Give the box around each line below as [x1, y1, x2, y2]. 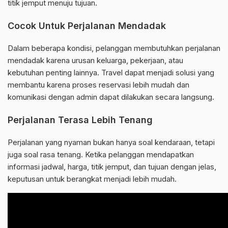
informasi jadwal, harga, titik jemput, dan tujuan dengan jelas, [8, 162, 216, 172]
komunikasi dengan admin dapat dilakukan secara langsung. [8, 92, 214, 102]
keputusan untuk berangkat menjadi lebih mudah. [8, 174, 177, 184]
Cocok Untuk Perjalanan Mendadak [8, 20, 166, 32]
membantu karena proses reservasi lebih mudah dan [8, 80, 189, 90]
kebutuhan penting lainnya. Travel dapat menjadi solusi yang [8, 68, 214, 78]
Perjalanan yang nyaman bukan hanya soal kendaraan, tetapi [8, 137, 215, 148]
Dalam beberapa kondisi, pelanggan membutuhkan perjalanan [8, 43, 220, 53]
